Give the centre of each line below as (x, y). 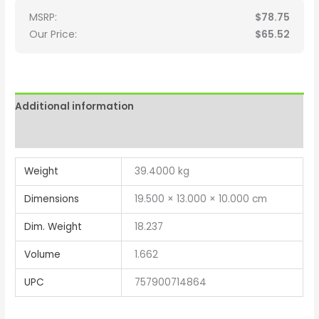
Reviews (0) (44, 134)
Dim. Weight (53, 227)
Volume (43, 255)
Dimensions (52, 199)
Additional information (75, 107)
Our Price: (53, 35)
